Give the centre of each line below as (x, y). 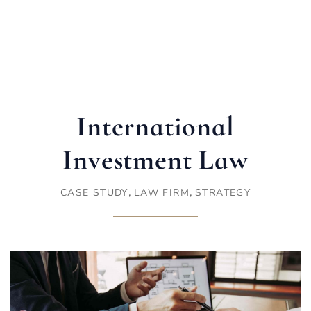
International (155, 127)
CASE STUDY (94, 193)
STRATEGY (223, 193)
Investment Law (155, 160)
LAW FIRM (161, 193)
